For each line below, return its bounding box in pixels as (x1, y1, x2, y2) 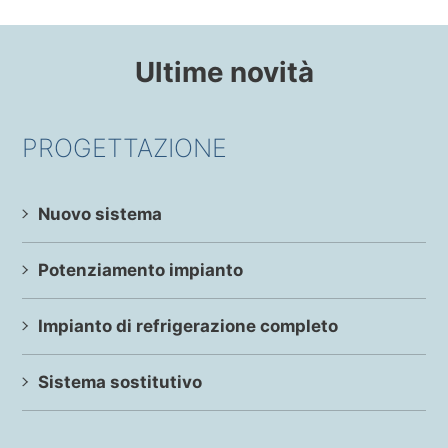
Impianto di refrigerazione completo (38, 315, 339, 336)
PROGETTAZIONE (22, 132, 228, 163)
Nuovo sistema (38, 203, 163, 224)
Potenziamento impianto (38, 259, 244, 280)
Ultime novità (134, 54, 314, 89)
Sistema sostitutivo (38, 371, 203, 392)
